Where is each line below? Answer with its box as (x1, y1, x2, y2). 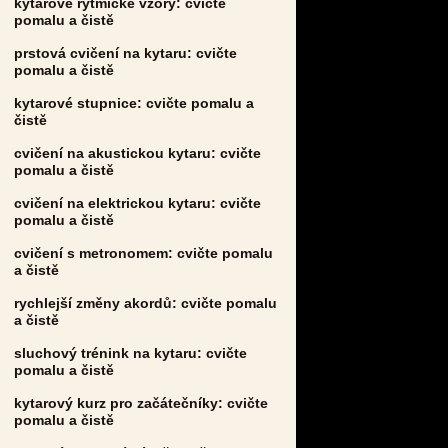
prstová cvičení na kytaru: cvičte (14, 44, 237, 61)
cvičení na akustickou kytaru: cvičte (14, 144, 261, 161)
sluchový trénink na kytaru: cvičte (14, 344, 247, 361)
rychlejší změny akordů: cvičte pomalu (14, 294, 277, 311)
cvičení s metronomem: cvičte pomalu (14, 244, 273, 261)
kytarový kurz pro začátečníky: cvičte (14, 394, 268, 411)
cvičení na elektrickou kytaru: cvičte (14, 194, 261, 211)
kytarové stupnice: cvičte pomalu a (14, 94, 254, 111)
